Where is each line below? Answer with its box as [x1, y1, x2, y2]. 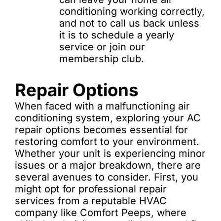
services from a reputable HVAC [15, 195, 167, 207]
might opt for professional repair [15, 183, 167, 195]
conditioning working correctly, [59, 5, 205, 17]
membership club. [59, 53, 144, 65]
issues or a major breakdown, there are [15, 159, 201, 171]
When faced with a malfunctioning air [15, 100, 190, 112]
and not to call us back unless [59, 17, 199, 29]
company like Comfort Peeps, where [15, 207, 186, 219]
